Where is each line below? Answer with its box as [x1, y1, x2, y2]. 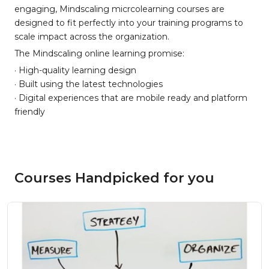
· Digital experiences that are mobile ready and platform [14, 92, 247, 103]
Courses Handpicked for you [14, 170, 214, 186]
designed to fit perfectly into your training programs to [14, 17, 243, 28]
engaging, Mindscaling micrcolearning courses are [14, 4, 225, 14]
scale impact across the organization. [14, 31, 169, 42]
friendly [14, 106, 45, 117]
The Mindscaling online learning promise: [14, 48, 184, 59]
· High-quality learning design [14, 65, 136, 76]
